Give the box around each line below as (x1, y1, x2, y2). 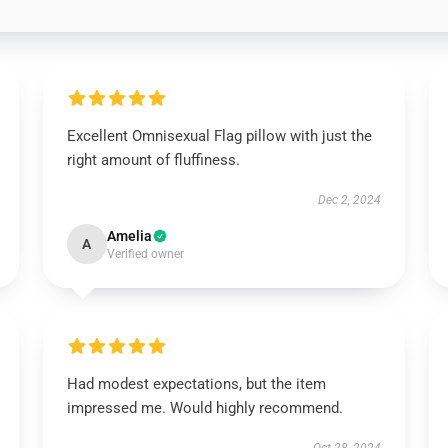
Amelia (106, 228, 152, 244)
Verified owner (106, 247, 184, 261)
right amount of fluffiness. (66, 151, 240, 169)
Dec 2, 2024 (318, 193, 382, 207)
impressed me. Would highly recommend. (66, 399, 343, 417)
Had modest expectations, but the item (66, 375, 326, 393)
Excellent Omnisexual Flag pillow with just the (66, 127, 372, 145)
